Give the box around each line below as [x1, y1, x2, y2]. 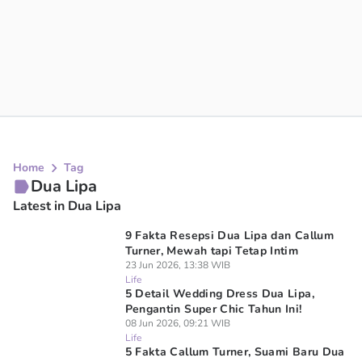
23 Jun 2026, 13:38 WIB [124, 259, 230, 271]
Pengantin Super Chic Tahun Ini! [124, 301, 302, 317]
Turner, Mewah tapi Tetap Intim [124, 243, 299, 259]
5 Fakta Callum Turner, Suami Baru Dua [124, 344, 345, 360]
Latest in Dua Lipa [13, 197, 121, 215]
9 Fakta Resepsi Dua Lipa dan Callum [124, 228, 334, 243]
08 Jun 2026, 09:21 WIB [124, 317, 230, 330]
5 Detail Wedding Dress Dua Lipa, [124, 286, 314, 301]
